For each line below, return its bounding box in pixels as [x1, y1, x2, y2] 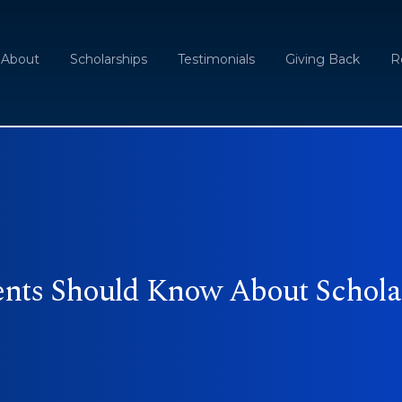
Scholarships [70, 51, 147, 67]
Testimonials [178, 51, 255, 67]
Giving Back [285, 51, 360, 67]
